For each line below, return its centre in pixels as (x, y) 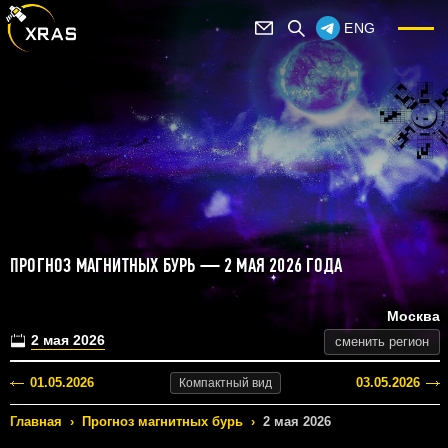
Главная (36, 422)
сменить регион (382, 342)
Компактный (213, 383)
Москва (413, 316)
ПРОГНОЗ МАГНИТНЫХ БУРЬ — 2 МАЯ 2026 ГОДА (176, 265)
